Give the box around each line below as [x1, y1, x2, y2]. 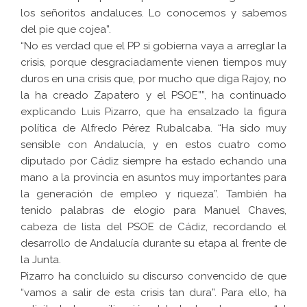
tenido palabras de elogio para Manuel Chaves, [21, 204, 286, 217]
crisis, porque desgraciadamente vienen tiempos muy [21, 56, 286, 69]
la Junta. [21, 254, 61, 267]
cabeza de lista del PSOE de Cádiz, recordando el [21, 221, 286, 234]
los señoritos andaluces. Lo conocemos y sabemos [21, 7, 286, 20]
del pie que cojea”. [21, 23, 111, 36]
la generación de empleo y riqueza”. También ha [21, 188, 286, 201]
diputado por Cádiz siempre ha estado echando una [21, 155, 286, 168]
